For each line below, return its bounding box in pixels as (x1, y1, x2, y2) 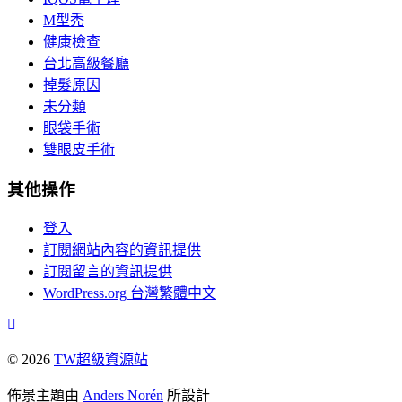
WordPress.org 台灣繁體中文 (43, 285, 216, 301)
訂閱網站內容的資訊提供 (43, 242, 201, 258)
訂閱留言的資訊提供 (43, 264, 172, 280)
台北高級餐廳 (43, 55, 129, 71)
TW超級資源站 (54, 352, 148, 368)
